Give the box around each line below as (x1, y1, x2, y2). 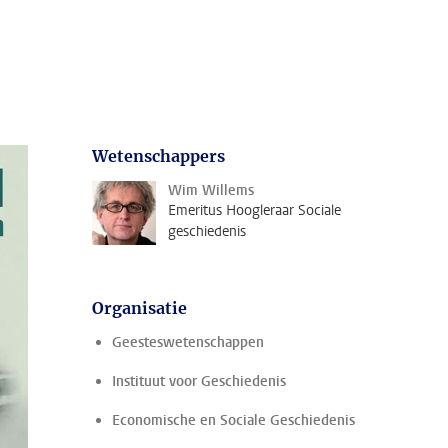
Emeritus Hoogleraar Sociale (168, 201, 341, 220)
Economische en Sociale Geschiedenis (112, 411, 355, 430)
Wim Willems (168, 181, 254, 200)
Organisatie (92, 298, 187, 318)
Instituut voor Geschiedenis (112, 372, 286, 391)
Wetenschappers (92, 146, 225, 166)
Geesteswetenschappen (112, 333, 264, 352)
